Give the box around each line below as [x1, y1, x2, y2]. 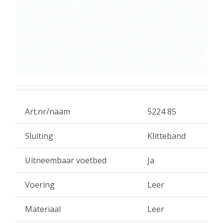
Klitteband [147, 130, 186, 142]
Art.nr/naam [25, 106, 70, 117]
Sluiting [25, 130, 53, 142]
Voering [25, 179, 55, 191]
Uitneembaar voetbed [25, 155, 107, 166]
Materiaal [25, 204, 61, 215]
